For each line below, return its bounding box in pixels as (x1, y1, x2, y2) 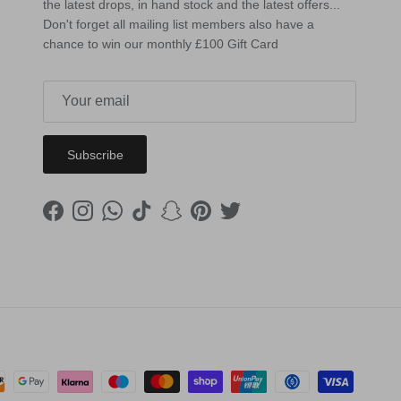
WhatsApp (111, 212, 169, 227)
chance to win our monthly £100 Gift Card (43, 36, 278, 51)
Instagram (81, 212, 139, 227)
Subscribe (66, 147, 124, 162)
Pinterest (200, 212, 250, 227)
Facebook (52, 212, 108, 227)
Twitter (229, 212, 267, 227)
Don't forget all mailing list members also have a (43, 16, 314, 31)
